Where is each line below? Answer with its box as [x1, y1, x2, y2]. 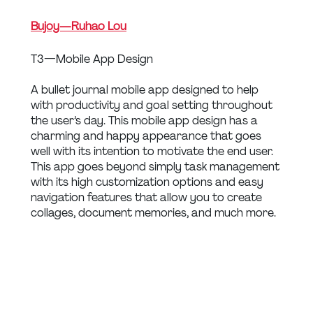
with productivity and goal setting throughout [31, 97, 275, 112]
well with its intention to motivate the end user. [31, 143, 276, 159]
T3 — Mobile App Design [31, 51, 153, 66]
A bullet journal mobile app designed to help [31, 82, 261, 97]
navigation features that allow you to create [31, 189, 265, 205]
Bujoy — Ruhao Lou [31, 18, 126, 34]
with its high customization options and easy [31, 174, 266, 189]
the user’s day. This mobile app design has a [31, 112, 261, 128]
